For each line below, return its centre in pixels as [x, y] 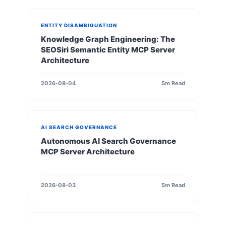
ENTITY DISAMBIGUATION [79, 25]
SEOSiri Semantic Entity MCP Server [108, 49]
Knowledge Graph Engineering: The [108, 39]
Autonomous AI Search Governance [108, 141]
